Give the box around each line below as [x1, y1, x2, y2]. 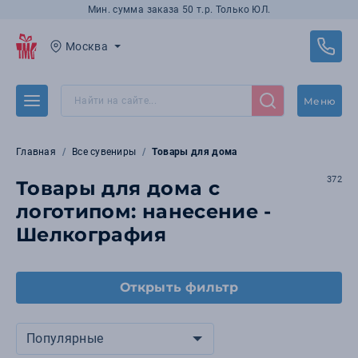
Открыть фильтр [119, 280, 239, 295]
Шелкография [16, 223, 166, 246]
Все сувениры [72, 146, 137, 157]
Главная [16, 146, 56, 157]
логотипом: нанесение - [16, 200, 272, 223]
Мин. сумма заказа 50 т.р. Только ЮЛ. [87, 4, 271, 15]
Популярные [26, 331, 104, 346]
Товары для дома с [16, 177, 220, 200]
